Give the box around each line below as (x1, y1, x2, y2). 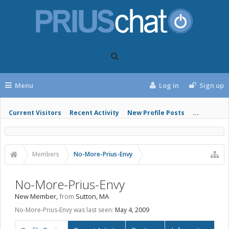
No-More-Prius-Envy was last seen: (15, 205, 113, 214)
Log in (159, 81, 179, 90)
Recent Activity (70, 108, 119, 117)
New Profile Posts (127, 108, 185, 117)
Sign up (199, 81, 224, 90)
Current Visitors (9, 108, 61, 117)
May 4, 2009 (115, 205, 149, 214)
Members (32, 150, 59, 158)
